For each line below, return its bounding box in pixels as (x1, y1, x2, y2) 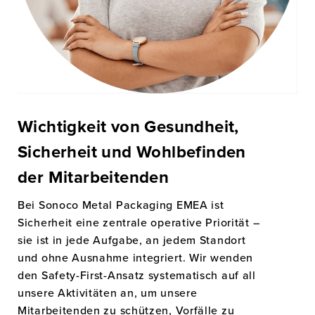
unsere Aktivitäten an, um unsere (18, 284, 198, 300)
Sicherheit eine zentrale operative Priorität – (18, 214, 260, 230)
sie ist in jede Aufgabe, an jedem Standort (18, 231, 246, 247)
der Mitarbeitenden (18, 169, 169, 186)
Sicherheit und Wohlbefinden (18, 143, 246, 161)
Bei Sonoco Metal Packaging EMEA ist (18, 196, 224, 212)
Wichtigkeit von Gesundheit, (18, 118, 239, 136)
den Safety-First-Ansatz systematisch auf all (18, 266, 256, 283)
